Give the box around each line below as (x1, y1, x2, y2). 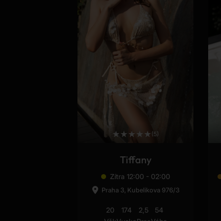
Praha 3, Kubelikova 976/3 (102, 186, 180, 194)
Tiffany (119, 153, 151, 166)
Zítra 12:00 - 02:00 (110, 172, 170, 181)
